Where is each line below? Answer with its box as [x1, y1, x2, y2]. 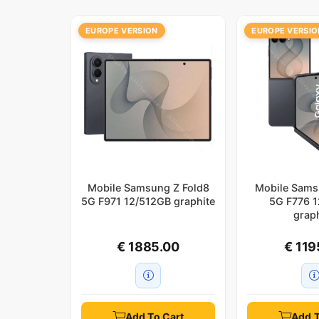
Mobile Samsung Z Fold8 [87, 181, 209, 194]
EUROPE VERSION [85, 25, 158, 36]
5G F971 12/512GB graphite [81, 194, 216, 207]
